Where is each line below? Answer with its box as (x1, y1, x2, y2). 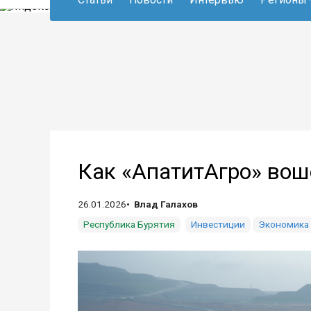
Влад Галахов (134, 199, 198, 210)
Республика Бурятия (83, 219, 175, 230)
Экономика (258, 219, 309, 230)
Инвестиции (191, 219, 245, 230)
